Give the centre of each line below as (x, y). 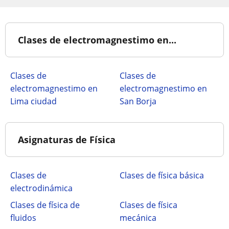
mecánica (138, 218)
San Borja (138, 101)
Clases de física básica (162, 175)
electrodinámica (41, 188)
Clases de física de (45, 205)
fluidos (23, 218)
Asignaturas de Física (67, 140)
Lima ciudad (33, 101)
